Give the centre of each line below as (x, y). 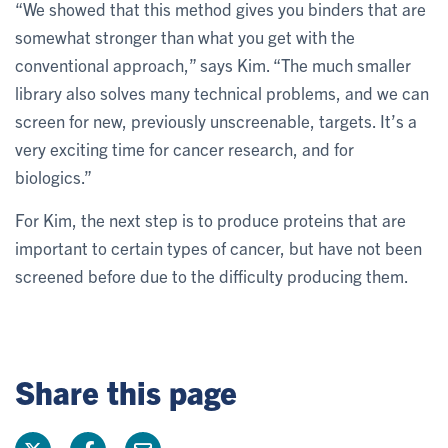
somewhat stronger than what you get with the (185, 36)
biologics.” (53, 176)
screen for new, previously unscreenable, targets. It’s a (216, 120)
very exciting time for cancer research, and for (184, 148)
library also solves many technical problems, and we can (222, 92)
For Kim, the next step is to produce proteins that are (210, 219)
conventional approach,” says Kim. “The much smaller (213, 64)
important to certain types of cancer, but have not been (218, 247)
